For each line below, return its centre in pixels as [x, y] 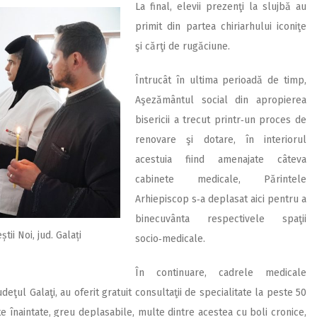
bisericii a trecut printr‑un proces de [221, 120]
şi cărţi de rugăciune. [183, 46]
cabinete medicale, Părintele [221, 179]
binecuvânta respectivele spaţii [221, 219]
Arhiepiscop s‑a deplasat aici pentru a [221, 199]
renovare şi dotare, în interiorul [221, 140]
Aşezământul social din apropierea [221, 100]
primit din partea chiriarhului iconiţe [221, 27]
